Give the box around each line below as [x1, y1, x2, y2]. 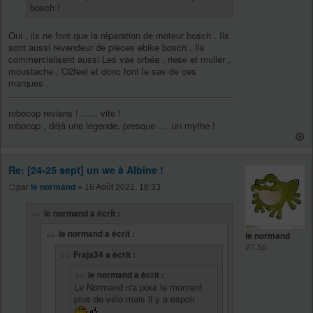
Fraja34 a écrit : [73, 248, 136, 261]
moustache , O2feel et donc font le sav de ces [8, 64, 196, 78]
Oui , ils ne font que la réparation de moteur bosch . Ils [8, 28, 229, 42]
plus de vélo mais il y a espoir [74, 292, 195, 306]
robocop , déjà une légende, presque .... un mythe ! [8, 118, 215, 132]
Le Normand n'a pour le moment [74, 280, 203, 294]
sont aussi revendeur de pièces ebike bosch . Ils [8, 40, 205, 54]
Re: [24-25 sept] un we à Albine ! [8, 162, 163, 177]
